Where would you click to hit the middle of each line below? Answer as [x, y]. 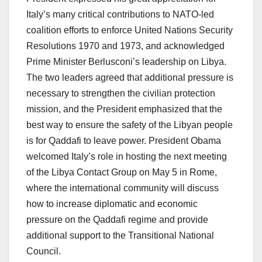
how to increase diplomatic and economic [112, 204]
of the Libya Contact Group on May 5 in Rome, [122, 173]
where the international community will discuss [123, 188]
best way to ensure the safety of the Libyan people [130, 125]
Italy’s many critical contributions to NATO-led [120, 15]
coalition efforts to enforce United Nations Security [130, 30]
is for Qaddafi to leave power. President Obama [124, 141]
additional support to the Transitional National [120, 236]
